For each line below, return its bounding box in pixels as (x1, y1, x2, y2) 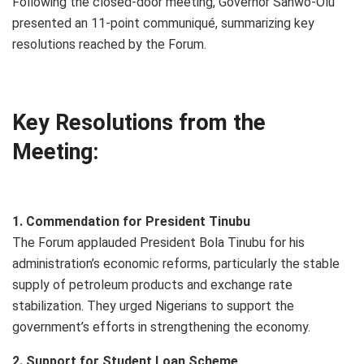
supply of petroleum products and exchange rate (12, 277, 292, 293)
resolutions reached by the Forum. (12, 36, 206, 52)
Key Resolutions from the (12, 109, 266, 136)
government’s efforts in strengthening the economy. (12, 319, 310, 336)
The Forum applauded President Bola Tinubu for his (12, 235, 305, 251)
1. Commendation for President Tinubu (12, 214, 250, 230)
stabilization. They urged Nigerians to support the (12, 298, 294, 314)
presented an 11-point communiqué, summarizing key (12, 15, 314, 31)
